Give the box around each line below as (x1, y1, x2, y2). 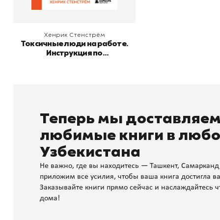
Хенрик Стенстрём (44, 31, 106, 39)
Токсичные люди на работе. (20, 39, 129, 49)
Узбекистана (39, 143, 140, 162)
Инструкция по (46, 48, 103, 58)
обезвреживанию (40, 57, 109, 67)
